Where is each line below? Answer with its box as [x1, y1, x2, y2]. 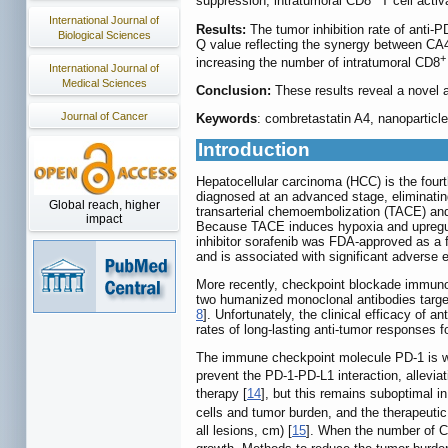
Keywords [196, 111, 257, 126]
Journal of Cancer [60, 110, 148, 122]
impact [86, 212, 122, 226]
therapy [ [196, 386, 247, 402]
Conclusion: [196, 83, 271, 98]
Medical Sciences [61, 77, 147, 89]
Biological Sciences [57, 29, 151, 41]
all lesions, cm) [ [196, 423, 292, 439]
